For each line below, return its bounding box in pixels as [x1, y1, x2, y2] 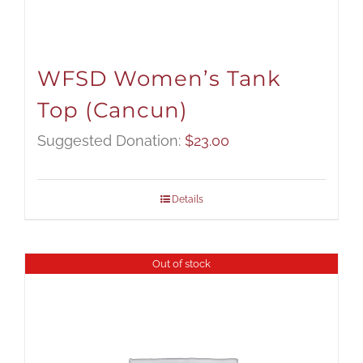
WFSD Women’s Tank [37, 66, 281, 92]
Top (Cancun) [37, 97, 188, 124]
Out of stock [152, 258, 211, 271]
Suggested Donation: [37, 132, 185, 150]
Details [171, 194, 203, 206]
